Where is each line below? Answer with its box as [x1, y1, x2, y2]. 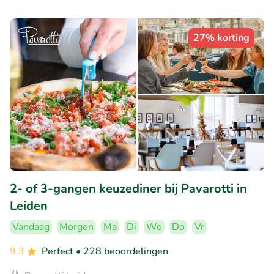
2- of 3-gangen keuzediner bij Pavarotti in [10, 180, 247, 198]
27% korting [193, 31, 250, 45]
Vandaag [12, 220, 50, 234]
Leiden [10, 198, 48, 215]
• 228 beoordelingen [76, 245, 168, 259]
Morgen [59, 220, 94, 234]
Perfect [42, 245, 76, 259]
